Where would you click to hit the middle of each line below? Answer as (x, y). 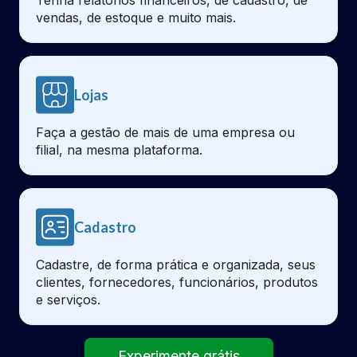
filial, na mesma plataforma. (119, 149)
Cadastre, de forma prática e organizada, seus (176, 264)
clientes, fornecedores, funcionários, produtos (177, 282)
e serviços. (68, 299)
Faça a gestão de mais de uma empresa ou (165, 132)
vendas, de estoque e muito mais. (136, 17)
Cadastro (105, 227)
